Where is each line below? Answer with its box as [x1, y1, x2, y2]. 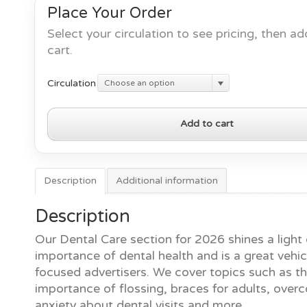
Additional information [116, 174, 218, 186]
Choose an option [104, 78, 175, 88]
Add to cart [180, 118, 234, 130]
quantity [47, 156, 85, 168]
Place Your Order [47, 3, 172, 22]
